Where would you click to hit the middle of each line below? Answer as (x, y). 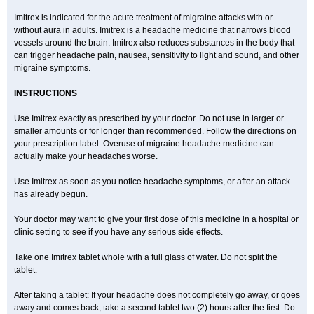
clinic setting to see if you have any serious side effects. (118, 232)
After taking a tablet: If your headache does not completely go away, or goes (157, 295)
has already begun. (51, 194)
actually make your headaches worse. (86, 156)
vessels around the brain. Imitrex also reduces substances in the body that (154, 43)
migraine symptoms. (52, 68)
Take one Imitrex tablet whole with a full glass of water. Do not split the (146, 257)
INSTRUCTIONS (46, 93)
